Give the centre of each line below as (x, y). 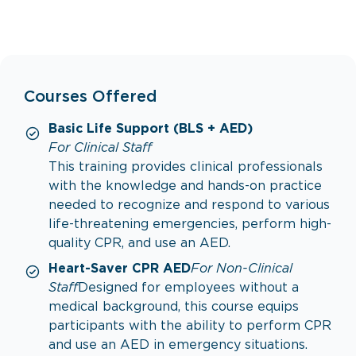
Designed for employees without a (188, 288)
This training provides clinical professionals (186, 167)
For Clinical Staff (100, 148)
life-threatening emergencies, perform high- (190, 224)
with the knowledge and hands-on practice (185, 186)
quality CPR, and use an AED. (139, 244)
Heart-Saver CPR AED (120, 269)
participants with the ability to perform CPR (190, 326)
